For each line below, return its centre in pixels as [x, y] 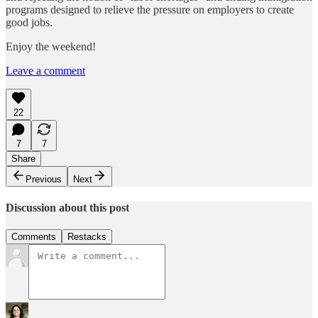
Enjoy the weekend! [51, 46]
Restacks [87, 237]
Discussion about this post [67, 207]
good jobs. [29, 22]
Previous [44, 179]
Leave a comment [45, 70]
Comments [34, 237]
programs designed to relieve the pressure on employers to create [150, 9]
